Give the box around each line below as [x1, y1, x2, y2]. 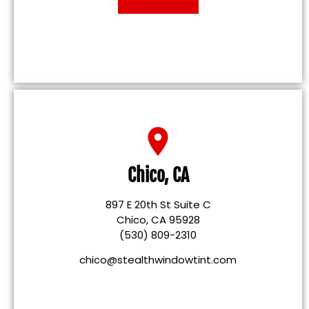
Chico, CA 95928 [116, 212, 200, 227]
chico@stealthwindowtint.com [79, 252, 237, 268]
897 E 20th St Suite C [105, 197, 211, 212]
